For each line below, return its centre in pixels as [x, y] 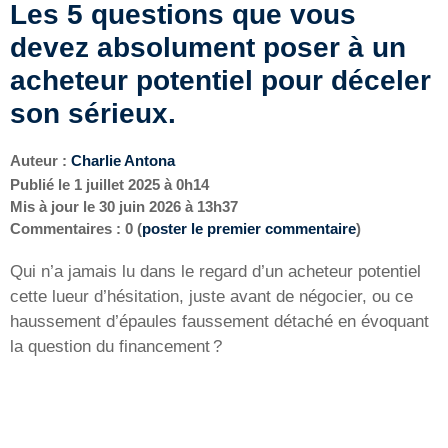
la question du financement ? [116, 346]
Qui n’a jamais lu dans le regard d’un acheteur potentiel [215, 271]
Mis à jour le [54, 206]
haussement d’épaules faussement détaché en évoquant [219, 321]
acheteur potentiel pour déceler [220, 80]
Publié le [42, 184]
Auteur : [40, 160]
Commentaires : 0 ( [76, 228]
